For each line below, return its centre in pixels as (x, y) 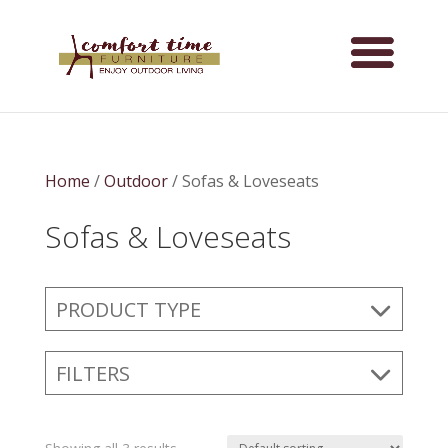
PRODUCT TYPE (128, 309)
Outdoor (135, 181)
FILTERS (92, 373)
